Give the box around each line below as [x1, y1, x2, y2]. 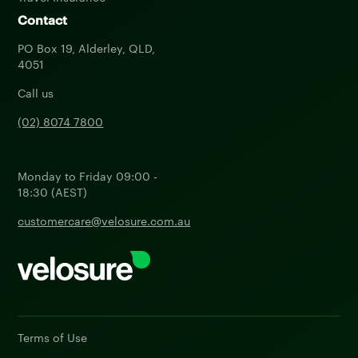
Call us [18, 84, 54, 101]
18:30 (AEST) [18, 183, 88, 200]
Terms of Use [18, 328, 88, 345]
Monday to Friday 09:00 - [18, 167, 158, 184]
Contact [18, 10, 68, 28]
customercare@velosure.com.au [18, 212, 191, 229]
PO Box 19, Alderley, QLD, [18, 39, 156, 56]
